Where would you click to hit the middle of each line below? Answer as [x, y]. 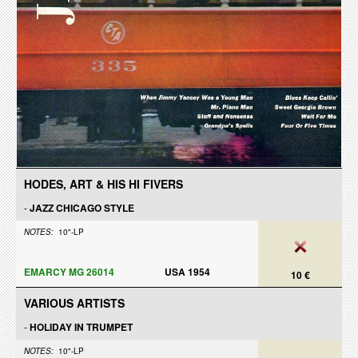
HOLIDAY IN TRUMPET [81, 327]
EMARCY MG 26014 [69, 272]
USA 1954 [187, 272]
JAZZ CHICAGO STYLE [82, 208]
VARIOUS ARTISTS [74, 303]
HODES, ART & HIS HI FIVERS [103, 184]
